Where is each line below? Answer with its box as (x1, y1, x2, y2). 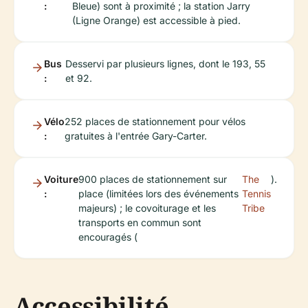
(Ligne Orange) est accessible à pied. (72, 14, 241, 27)
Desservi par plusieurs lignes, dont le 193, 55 (65, 58, 266, 70)
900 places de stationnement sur (78, 173, 227, 186)
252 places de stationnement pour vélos (65, 115, 245, 128)
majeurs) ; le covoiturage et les (78, 202, 216, 214)
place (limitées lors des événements (78, 188, 239, 200)
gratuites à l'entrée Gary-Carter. (65, 130, 207, 142)
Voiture (44, 173, 78, 186)
